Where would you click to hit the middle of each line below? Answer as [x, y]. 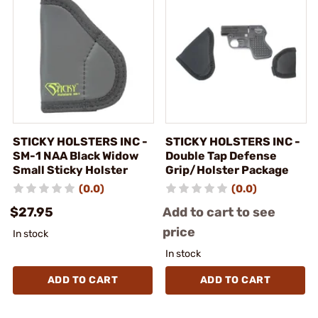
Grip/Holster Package [227, 170]
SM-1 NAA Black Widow [76, 155]
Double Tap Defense [221, 155]
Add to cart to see [219, 212]
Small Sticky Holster [70, 170]
